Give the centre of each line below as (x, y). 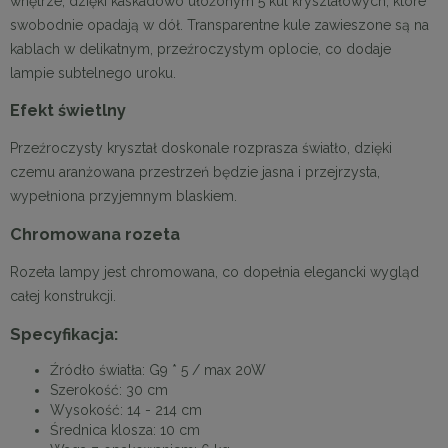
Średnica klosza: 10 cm (125, 429)
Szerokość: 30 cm (109, 389)
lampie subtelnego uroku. (93, 72)
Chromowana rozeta (95, 234)
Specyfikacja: (64, 334)
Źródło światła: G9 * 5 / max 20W (158, 369)
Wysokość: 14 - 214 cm (126, 409)
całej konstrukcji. (63, 296)
